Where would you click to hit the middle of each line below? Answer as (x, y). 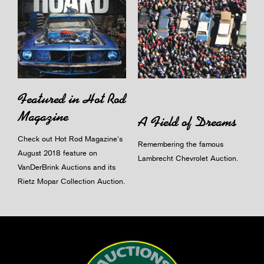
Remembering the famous (181, 143)
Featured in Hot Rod (72, 98)
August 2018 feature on (57, 152)
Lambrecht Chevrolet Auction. (188, 158)
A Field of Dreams (187, 121)
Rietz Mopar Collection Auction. (71, 181)
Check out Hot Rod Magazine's (70, 138)
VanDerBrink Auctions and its (67, 166)
